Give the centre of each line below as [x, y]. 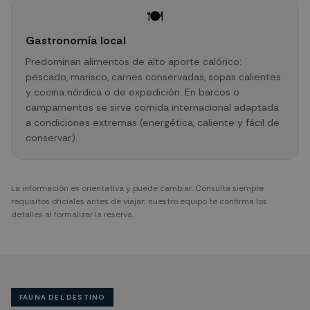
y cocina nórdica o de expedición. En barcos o [133, 92]
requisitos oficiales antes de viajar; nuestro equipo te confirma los [139, 201]
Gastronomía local [76, 40]
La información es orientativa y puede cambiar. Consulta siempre [137, 188]
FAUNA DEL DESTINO [63, 297]
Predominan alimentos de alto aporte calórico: [134, 62]
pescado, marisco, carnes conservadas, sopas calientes [153, 77]
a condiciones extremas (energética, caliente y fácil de [153, 122]
